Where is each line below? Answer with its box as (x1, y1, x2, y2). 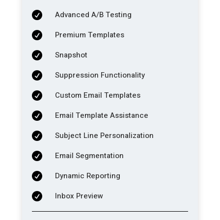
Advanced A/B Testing (55, 9, 132, 20)
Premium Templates (55, 29, 124, 40)
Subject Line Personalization (55, 130, 154, 141)
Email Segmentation (55, 150, 124, 161)
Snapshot (55, 49, 87, 60)
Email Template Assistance (55, 110, 148, 121)
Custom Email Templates (55, 89, 140, 101)
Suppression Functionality (55, 69, 145, 81)
